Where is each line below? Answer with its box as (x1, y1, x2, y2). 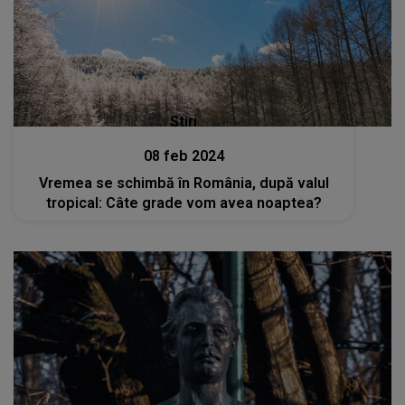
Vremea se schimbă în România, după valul (38, 174, 329, 192)
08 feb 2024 (143, 146, 224, 165)
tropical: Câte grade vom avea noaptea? (45, 193, 322, 212)
